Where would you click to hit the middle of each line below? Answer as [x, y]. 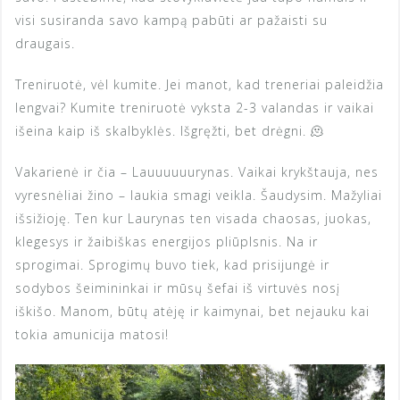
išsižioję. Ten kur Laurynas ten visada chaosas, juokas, [193, 218]
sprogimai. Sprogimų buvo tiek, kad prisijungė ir [172, 264]
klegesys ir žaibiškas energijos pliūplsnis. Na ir [167, 241]
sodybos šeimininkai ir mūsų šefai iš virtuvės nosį [178, 287]
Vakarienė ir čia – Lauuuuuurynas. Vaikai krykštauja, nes [197, 171]
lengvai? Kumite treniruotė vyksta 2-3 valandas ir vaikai [195, 107]
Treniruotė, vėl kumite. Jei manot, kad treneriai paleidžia [200, 84]
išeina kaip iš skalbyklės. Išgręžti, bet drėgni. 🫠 [170, 130]
